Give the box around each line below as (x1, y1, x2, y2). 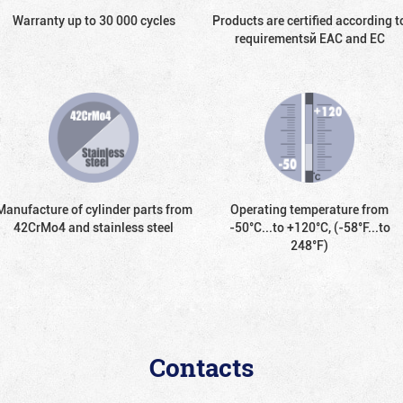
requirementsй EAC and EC (234, 29, 385, 47)
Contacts (149, 350, 254, 385)
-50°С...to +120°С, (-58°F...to (228, 218, 390, 236)
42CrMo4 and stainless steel (13, 218, 174, 236)
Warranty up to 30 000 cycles (12, 11, 175, 29)
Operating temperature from (230, 200, 389, 218)
